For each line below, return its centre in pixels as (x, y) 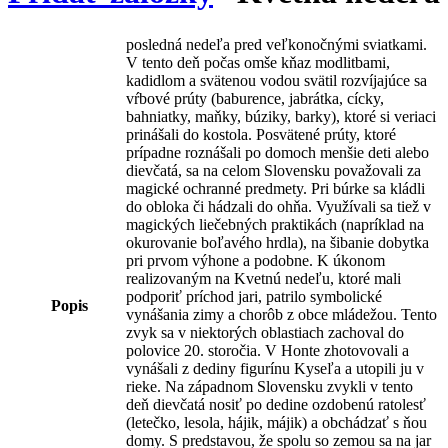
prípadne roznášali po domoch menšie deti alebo (277, 152)
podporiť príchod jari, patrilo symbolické (254, 296)
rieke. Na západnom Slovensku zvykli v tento (269, 386)
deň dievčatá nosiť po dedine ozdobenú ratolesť (276, 404)
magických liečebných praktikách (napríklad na (275, 224)
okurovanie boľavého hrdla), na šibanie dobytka (277, 242)
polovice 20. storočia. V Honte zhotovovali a (267, 350)
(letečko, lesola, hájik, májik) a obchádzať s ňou (276, 422)
